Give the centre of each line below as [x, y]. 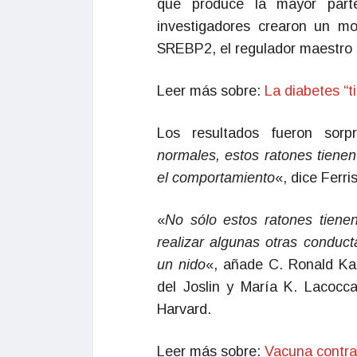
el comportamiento [216, 178]
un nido [182, 265]
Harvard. [184, 309]
